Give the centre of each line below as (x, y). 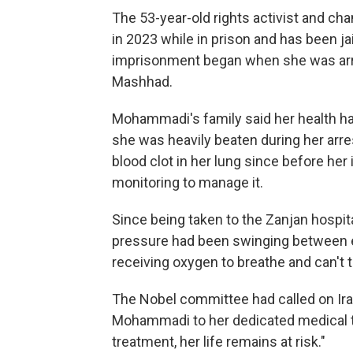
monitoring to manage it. (188, 183)
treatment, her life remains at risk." (219, 342)
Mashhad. (142, 82)
